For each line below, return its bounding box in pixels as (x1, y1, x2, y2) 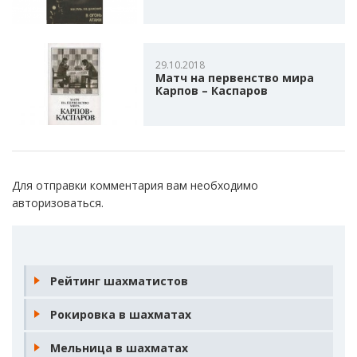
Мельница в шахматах (50, 339, 188, 355)
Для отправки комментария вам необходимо (12, 177, 258, 193)
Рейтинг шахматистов (50, 273, 188, 288)
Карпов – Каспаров (155, 82, 268, 98)
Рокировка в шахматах (50, 306, 191, 322)
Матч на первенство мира (155, 69, 314, 85)
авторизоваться (12, 194, 101, 210)
